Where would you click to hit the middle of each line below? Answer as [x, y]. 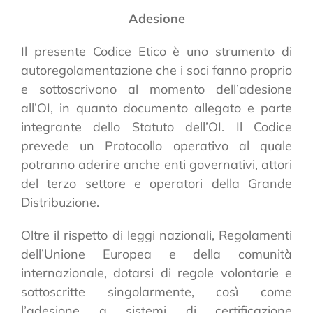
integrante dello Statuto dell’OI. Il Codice [156, 126]
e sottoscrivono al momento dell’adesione [156, 89]
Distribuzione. [60, 202]
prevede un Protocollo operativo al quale [156, 145]
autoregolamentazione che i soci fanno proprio [156, 70]
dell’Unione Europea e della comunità [156, 254]
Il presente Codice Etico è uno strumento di [156, 51]
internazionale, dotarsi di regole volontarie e [156, 272]
